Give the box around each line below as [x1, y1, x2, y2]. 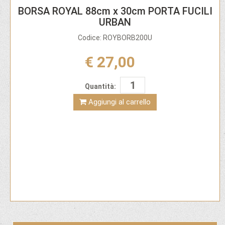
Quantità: [85, 82, 116, 90]
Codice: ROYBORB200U [78, 34, 152, 42]
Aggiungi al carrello [88, 97, 151, 106]
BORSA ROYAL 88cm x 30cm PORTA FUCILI [18, 5, 212, 18]
